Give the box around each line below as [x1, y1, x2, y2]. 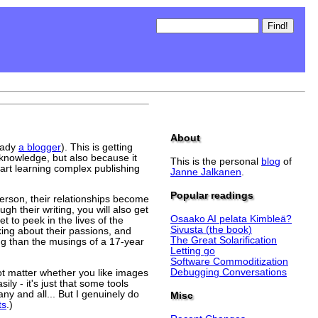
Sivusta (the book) [170, 224, 252, 235]
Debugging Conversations [170, 266, 287, 278]
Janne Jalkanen [170, 166, 241, 177]
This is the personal [170, 155, 261, 167]
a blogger [18, 141, 61, 153]
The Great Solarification [170, 234, 277, 246]
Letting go [170, 245, 215, 256]
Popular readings [170, 190, 253, 201]
